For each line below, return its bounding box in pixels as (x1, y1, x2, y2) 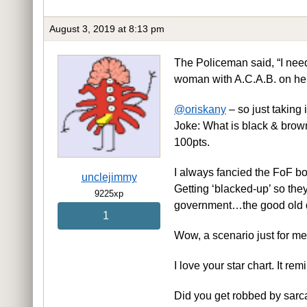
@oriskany (174, 103, 226, 115)
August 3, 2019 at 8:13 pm (49, 23, 164, 34)
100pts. (174, 136, 210, 148)
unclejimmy (81, 171, 137, 183)
